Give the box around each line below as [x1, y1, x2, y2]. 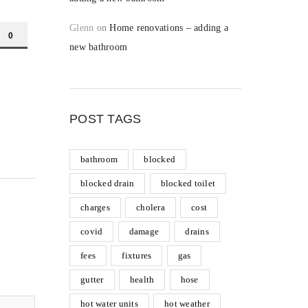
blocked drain [80, 178, 135, 188]
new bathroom [69, 42, 127, 52]
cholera [136, 202, 165, 212]
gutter [80, 274, 104, 285]
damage [129, 226, 159, 236]
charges [80, 202, 110, 212]
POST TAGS [69, 112, 142, 126]
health [129, 274, 155, 285]
